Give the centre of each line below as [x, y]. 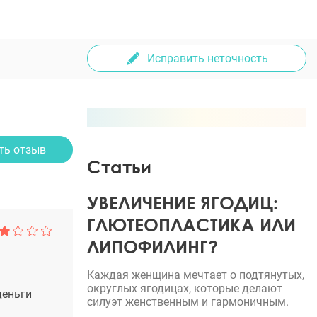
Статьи [119, 167]
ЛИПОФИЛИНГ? [152, 247]
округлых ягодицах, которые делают [185, 288]
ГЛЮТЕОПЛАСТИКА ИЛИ [191, 225]
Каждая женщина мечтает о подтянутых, [196, 275]
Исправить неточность [207, 58]
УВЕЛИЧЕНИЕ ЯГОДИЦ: [183, 203]
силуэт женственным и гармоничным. [188, 302]
